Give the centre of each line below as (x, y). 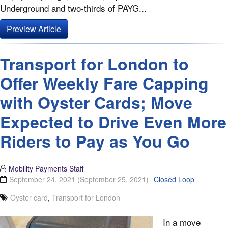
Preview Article (34, 29)
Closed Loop (174, 179)
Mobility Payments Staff (46, 169)
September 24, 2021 (43, 179)
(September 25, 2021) (113, 179)
